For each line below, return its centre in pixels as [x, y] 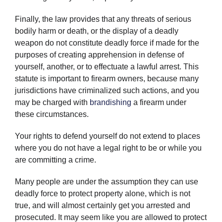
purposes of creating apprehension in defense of [99, 55]
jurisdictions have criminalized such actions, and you [107, 90]
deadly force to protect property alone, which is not [102, 193]
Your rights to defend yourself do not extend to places [107, 136]
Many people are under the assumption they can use [106, 181]
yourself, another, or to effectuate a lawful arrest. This [107, 66]
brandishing [110, 102]
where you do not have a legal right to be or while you [108, 148]
